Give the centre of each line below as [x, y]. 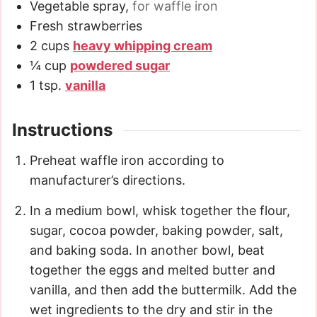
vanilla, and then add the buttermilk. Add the [163, 290]
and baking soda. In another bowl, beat [147, 250]
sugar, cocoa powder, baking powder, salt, [156, 231]
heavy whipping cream [143, 46]
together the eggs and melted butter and [152, 270]
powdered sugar [120, 66]
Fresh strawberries [86, 26]
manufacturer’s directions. [108, 180]
